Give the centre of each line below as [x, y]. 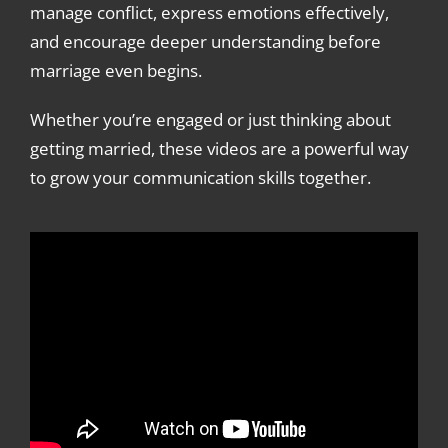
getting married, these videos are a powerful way [219, 148]
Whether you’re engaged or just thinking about [210, 119]
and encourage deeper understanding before [205, 41]
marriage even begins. [115, 70]
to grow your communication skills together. [200, 177]
